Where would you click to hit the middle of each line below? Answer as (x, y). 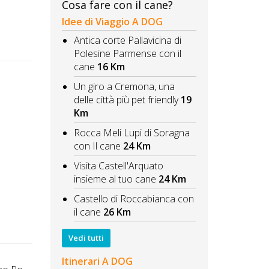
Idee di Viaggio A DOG (112, 22)
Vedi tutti (86, 237)
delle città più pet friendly (127, 100)
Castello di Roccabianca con (134, 199)
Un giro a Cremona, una (124, 87)
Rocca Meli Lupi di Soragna (131, 133)
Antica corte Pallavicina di (127, 41)
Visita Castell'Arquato (118, 166)
